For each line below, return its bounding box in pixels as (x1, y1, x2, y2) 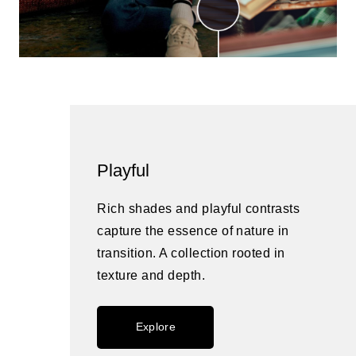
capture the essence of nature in (97, 224, 289, 238)
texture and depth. (97, 269, 206, 283)
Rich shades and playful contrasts (97, 202, 300, 216)
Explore (135, 320, 176, 334)
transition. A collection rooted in (97, 246, 285, 261)
